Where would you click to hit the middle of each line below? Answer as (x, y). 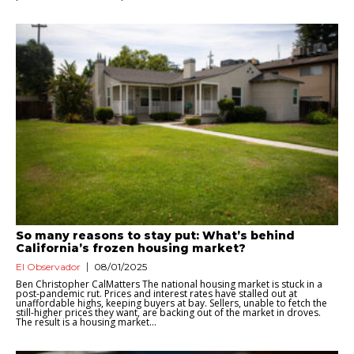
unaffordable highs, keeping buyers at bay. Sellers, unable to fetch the (171, 303)
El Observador (48, 267)
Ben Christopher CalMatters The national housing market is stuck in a (169, 284)
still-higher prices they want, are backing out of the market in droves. (168, 313)
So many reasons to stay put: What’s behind (155, 236)
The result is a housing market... (86, 322)
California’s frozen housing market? (131, 249)
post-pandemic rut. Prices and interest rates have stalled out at (156, 294)
